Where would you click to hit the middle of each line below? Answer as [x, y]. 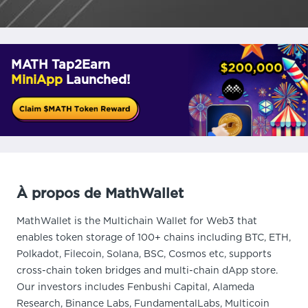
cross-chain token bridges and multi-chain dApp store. [147, 271]
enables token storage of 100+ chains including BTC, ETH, [154, 238]
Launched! [96, 80]
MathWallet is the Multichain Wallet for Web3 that [137, 221]
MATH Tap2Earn [60, 65]
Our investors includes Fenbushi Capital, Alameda [135, 287]
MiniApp [37, 80]
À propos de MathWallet [100, 194]
